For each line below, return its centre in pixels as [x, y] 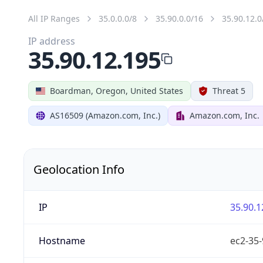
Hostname [62, 240]
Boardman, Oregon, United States [117, 90]
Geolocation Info [79, 169]
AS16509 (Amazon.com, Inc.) [105, 115]
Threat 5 [229, 90]
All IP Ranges [54, 18]
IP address [52, 41]
